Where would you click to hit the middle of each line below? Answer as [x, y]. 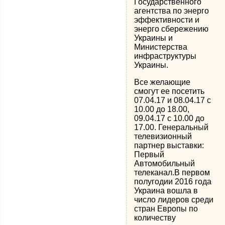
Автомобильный [165, 163]
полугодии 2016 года [173, 182]
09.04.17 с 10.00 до [170, 118]
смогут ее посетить [170, 91]
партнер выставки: [169, 145]
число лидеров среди [174, 200]
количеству [155, 218]
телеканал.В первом [172, 173]
